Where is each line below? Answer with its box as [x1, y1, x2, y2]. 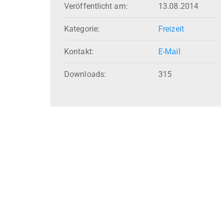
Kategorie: [64, 24, 100, 34]
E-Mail [158, 47, 181, 57]
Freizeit [158, 24, 184, 34]
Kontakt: [64, 47, 94, 57]
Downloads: [64, 70, 106, 79]
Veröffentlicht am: [64, 1, 128, 11]
